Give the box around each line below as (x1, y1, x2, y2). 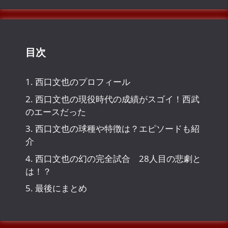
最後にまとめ (33, 182, 87, 194)
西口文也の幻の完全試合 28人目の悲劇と (33, 152, 201, 164)
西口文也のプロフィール (33, 76, 130, 88)
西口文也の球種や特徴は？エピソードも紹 (33, 123, 199, 135)
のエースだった (25, 105, 86, 118)
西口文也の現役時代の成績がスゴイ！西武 (33, 93, 199, 105)
